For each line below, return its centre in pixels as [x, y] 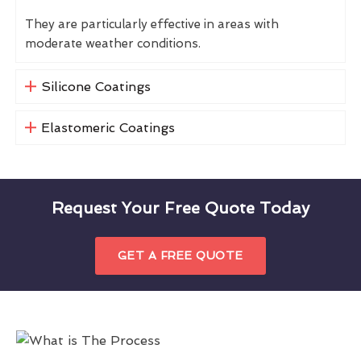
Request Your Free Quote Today [180, 207]
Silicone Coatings [95, 86]
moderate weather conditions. [113, 43]
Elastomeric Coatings [108, 127]
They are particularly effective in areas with [152, 24]
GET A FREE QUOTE [180, 255]
